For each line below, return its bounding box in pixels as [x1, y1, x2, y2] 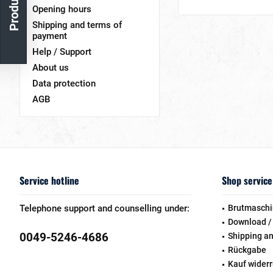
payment [32, 30, 67, 41]
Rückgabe [228, 244, 266, 255]
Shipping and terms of [32, 19, 122, 30]
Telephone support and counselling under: [19, 202, 190, 214]
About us [32, 62, 69, 73]
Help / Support [32, 46, 91, 57]
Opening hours [32, 3, 91, 15]
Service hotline [19, 172, 79, 188]
